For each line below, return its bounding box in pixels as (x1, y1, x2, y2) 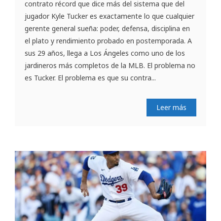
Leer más (156, 103, 186, 112)
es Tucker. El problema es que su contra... (25, 73, 156, 83)
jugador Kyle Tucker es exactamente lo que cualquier (25, 11, 194, 21)
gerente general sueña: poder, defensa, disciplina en (25, 24, 190, 34)
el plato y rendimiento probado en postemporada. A (25, 36, 192, 46)
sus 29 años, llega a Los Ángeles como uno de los (25, 48, 185, 58)
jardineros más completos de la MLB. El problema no (25, 61, 195, 71)
